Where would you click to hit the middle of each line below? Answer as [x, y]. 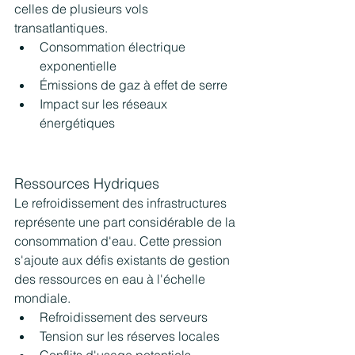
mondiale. [42, 298]
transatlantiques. [61, 28]
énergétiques [77, 123]
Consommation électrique [114, 47]
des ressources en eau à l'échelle [111, 279]
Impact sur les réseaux [105, 104]
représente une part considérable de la [126, 222]
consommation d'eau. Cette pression [120, 241]
